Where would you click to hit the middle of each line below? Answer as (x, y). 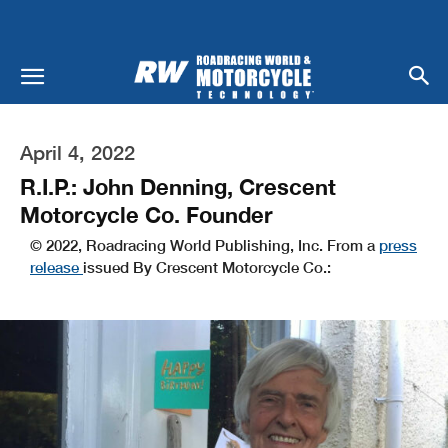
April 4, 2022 (77, 151)
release (56, 266)
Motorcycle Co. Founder (146, 214)
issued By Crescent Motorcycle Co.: (207, 266)
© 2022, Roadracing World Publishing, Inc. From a (204, 244)
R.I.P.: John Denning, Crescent (178, 186)
